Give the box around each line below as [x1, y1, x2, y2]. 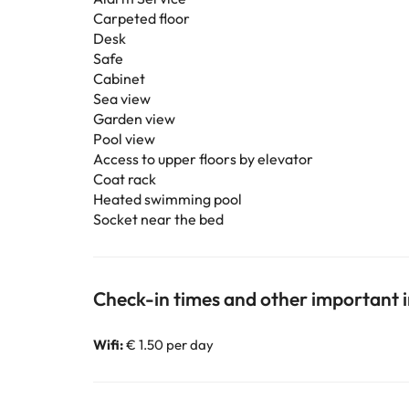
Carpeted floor [93, 9, 190, 27]
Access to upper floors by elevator [93, 150, 313, 168]
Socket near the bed [93, 210, 224, 228]
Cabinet [93, 69, 145, 88]
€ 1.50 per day [123, 336, 214, 353]
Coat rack [93, 170, 156, 188]
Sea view [93, 89, 151, 108]
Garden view [93, 110, 175, 128]
